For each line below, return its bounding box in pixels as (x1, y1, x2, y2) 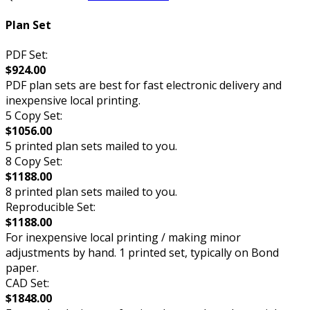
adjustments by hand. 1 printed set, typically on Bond (6, 245, 279, 261)
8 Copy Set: (6, 154, 62, 170)
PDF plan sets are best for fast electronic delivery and (6, 77, 282, 93)
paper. (6, 260, 39, 276)
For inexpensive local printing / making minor (6, 230, 241, 246)
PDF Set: (6, 47, 48, 63)
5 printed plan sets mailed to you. (6, 138, 177, 154)
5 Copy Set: (6, 108, 62, 124)
